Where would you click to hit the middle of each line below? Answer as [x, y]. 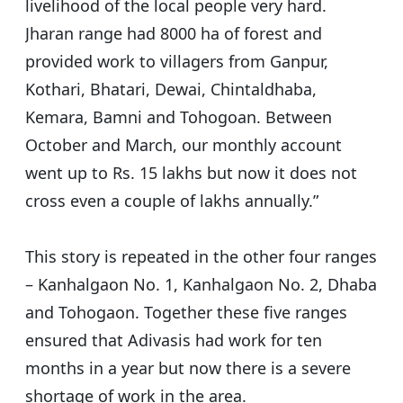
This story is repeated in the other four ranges [201, 257]
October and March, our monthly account [184, 145]
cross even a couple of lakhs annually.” [172, 201]
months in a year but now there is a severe [188, 368]
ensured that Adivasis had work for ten [174, 340]
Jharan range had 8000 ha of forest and [174, 34]
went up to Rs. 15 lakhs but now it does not [191, 173]
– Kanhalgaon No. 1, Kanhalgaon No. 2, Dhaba [201, 285]
